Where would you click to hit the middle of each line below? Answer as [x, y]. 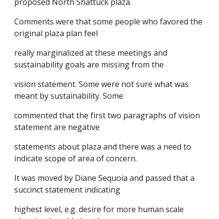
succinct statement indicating [67, 190]
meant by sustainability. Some [69, 96]
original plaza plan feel [56, 33]
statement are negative [57, 127]
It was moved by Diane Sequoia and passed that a [105, 178]
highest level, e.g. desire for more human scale [99, 209]
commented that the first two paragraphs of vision [107, 115]
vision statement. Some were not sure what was [102, 84]
